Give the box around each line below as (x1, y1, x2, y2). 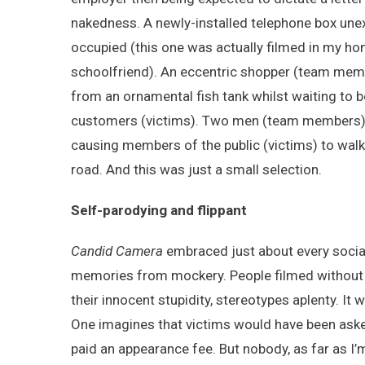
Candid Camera (71, 243, 163, 259)
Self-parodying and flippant (71, 202, 247, 218)
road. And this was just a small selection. (71, 161, 322, 178)
